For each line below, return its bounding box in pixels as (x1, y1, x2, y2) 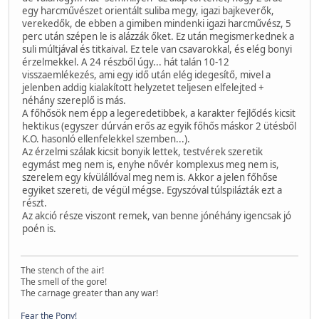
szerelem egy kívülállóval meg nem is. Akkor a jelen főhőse (22, 170, 278, 184)
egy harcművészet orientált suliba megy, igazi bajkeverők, (22, 4, 274, 17)
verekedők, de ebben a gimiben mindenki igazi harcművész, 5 (22, 16, 291, 30)
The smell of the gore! (21, 276, 107, 288)
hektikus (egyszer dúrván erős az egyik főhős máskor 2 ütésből (22, 119, 296, 132)
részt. (22, 196, 47, 209)
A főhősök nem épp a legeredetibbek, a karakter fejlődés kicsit (22, 106, 296, 120)
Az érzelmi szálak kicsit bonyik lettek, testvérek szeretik (22, 145, 263, 158)
